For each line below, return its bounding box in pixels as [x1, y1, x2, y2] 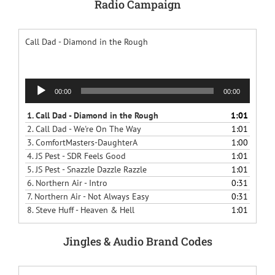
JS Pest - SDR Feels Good [35, 150, 126, 161]
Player [24, 91, 48, 103]
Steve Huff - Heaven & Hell [35, 204, 134, 215]
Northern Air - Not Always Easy [34, 190, 149, 202]
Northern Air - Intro [35, 177, 107, 188]
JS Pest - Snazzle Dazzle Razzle [35, 163, 147, 175]
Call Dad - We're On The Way [35, 123, 141, 134]
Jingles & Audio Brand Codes [63, 233, 212, 249]
